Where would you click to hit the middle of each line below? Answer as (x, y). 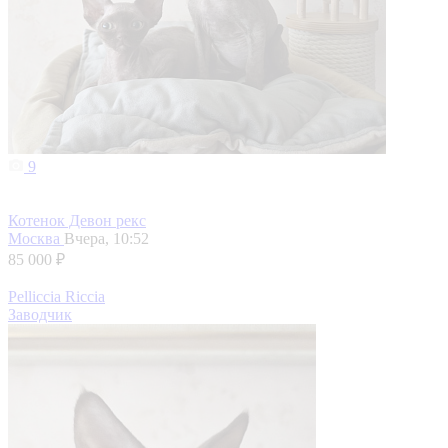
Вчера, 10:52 (106, 239)
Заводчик (40, 315)
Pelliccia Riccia (56, 297)
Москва (36, 239)
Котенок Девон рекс (77, 221)
